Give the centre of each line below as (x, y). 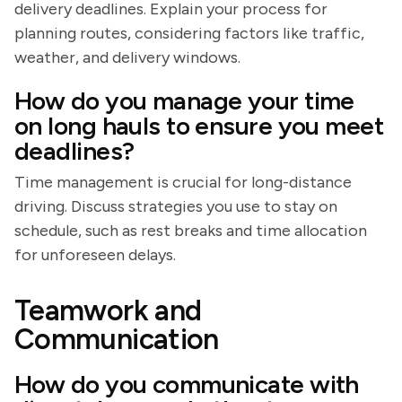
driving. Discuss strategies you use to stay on (176, 206)
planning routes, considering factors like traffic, (189, 33)
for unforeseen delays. (95, 255)
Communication (117, 339)
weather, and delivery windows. (127, 57)
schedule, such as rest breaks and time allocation (191, 231)
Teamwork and (108, 310)
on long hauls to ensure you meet (199, 126)
